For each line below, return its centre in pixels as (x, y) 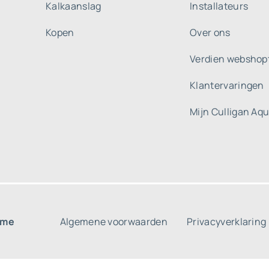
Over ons (210, 32)
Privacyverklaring (227, 222)
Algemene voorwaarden (114, 222)
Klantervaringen (227, 85)
